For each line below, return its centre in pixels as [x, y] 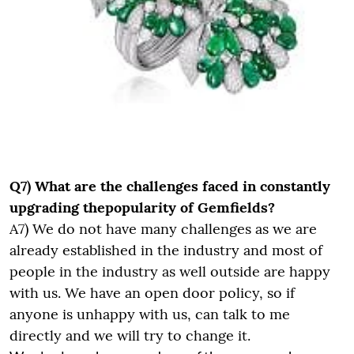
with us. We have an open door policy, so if [152, 292]
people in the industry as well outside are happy [170, 271]
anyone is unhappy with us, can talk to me [150, 314]
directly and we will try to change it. [130, 335]
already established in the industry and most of [166, 250]
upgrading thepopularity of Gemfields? [142, 207]
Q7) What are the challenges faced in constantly [170, 186]
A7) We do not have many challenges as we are [163, 228]
